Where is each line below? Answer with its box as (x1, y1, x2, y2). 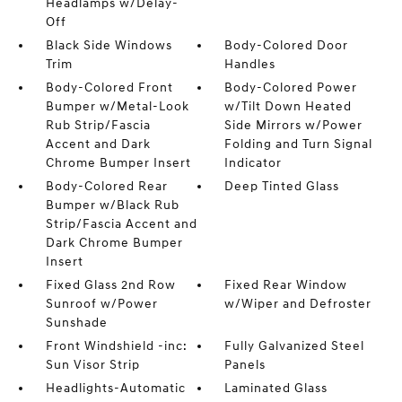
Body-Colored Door (224, 38, 349, 53)
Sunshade (45, 315, 108, 330)
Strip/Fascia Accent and (45, 216, 197, 232)
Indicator (224, 155, 283, 170)
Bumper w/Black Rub (45, 197, 179, 213)
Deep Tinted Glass (224, 179, 340, 194)
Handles (224, 57, 276, 72)
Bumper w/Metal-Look (45, 99, 189, 114)
